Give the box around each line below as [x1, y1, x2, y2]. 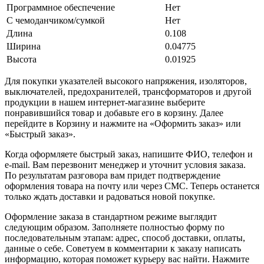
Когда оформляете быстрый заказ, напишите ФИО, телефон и [5, 148, 253, 159]
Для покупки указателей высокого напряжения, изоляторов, [5, 75, 247, 86]
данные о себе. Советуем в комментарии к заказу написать [5, 243, 241, 253]
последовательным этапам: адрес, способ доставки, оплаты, [5, 232, 245, 243]
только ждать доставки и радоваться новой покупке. [5, 191, 215, 202]
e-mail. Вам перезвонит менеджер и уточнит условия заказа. [5, 159, 246, 170]
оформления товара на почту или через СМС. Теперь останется [5, 180, 259, 191]
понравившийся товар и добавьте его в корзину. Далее [5, 107, 223, 118]
